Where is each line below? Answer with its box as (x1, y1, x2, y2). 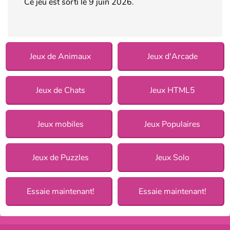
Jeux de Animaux (30, 50, 91, 62)
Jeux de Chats (35, 84, 85, 96)
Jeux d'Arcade (147, 50, 198, 62)
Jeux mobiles (37, 118, 84, 130)
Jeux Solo (155, 152, 189, 164)
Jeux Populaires (144, 118, 201, 130)
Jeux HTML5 (149, 84, 195, 96)
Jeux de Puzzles (32, 152, 89, 164)
